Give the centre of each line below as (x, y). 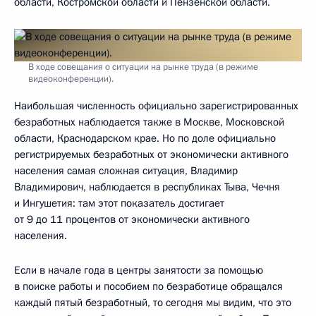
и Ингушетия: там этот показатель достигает (119, 203)
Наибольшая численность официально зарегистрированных (156, 106)
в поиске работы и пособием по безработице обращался (148, 287)
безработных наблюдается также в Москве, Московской (149, 122)
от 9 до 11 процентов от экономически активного (132, 220)
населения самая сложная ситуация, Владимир (126, 171)
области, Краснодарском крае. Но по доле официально (145, 139)
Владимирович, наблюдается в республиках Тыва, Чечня (147, 187)
